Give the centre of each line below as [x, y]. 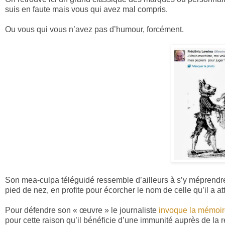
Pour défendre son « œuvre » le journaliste [82, 210]
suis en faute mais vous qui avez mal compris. [86, 10]
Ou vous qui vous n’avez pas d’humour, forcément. [94, 30]
